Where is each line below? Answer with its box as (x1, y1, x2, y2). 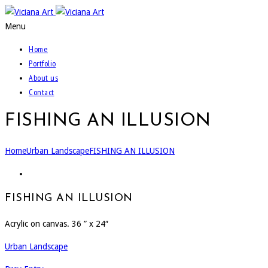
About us (29, 72, 58, 83)
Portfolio (29, 58, 56, 69)
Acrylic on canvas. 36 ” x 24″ (5, 218, 108, 229)
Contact (29, 87, 54, 98)
